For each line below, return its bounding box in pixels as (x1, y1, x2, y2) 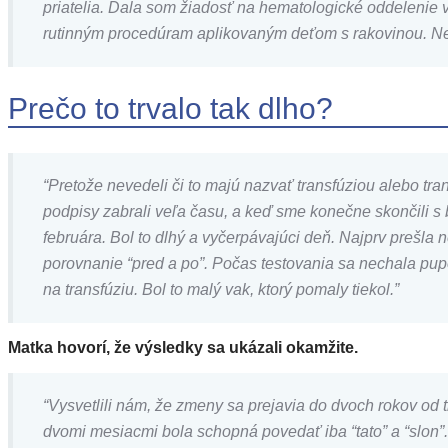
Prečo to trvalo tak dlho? (8, 91, 333, 125)
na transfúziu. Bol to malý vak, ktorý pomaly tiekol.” (43, 280, 399, 298)
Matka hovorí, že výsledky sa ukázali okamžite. (8, 338, 358, 356)
